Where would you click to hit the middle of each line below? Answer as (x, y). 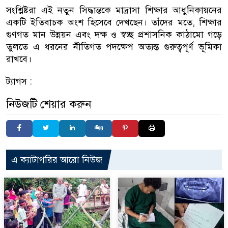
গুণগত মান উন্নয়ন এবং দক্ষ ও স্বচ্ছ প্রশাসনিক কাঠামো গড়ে (114, 34)
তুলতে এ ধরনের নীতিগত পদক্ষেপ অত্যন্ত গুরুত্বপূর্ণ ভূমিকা (114, 47)
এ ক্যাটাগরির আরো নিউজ (57, 160)
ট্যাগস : (19, 81)
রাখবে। (19, 59)
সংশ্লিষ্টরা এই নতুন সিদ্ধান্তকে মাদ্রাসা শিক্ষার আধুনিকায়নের (114, 10)
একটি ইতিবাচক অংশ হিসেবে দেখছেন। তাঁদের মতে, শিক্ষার (114, 22)
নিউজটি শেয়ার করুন (49, 104)
